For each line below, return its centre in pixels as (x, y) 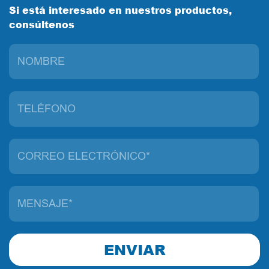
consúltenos (42, 25)
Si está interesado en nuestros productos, (120, 10)
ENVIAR (134, 250)
